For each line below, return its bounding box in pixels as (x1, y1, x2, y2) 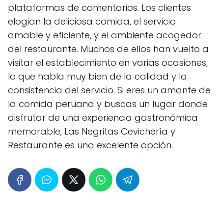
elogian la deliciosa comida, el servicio (8, 15, 176, 27)
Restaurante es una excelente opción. (8, 138, 173, 151)
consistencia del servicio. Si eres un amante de (8, 83, 211, 96)
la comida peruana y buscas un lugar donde (8, 97, 208, 110)
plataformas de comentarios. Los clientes (8, 1, 191, 14)
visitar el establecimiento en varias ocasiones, (8, 56, 208, 69)
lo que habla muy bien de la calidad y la (8, 70, 187, 82)
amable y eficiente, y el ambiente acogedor (8, 28, 201, 41)
